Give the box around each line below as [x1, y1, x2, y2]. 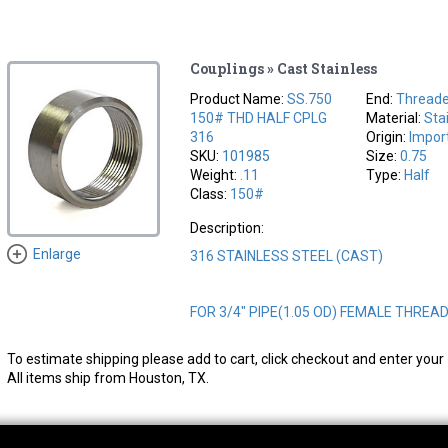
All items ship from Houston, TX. [6, 369, 209, 386]
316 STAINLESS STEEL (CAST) [190, 247, 384, 264]
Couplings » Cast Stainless [190, 58, 378, 78]
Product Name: [190, 90, 288, 107]
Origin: [366, 128, 410, 145]
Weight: [190, 166, 241, 183]
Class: [190, 185, 231, 202]
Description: [190, 219, 265, 236]
